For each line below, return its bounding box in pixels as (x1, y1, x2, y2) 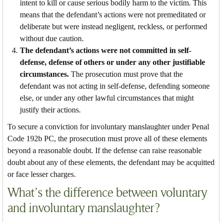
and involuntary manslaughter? (7, 201, 160, 215)
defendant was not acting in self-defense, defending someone (20, 81, 210, 90)
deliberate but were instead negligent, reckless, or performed (20, 22, 207, 31)
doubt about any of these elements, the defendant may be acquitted (7, 158, 215, 166)
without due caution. (20, 34, 84, 43)
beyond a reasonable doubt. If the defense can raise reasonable (7, 146, 202, 155)
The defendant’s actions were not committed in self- (20, 46, 191, 55)
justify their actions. (20, 105, 81, 114)
